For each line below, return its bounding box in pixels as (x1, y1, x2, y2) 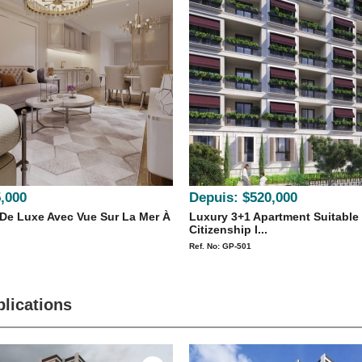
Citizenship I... (189, 223, 267, 236)
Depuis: (189, 190, 238, 205)
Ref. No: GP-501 (189, 242, 251, 250)
